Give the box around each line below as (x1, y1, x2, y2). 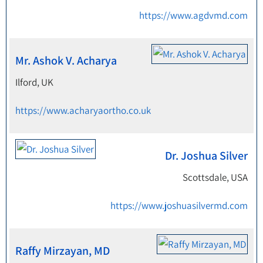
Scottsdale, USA (183, 171, 248, 184)
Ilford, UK (15, 76, 53, 89)
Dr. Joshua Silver (165, 148, 248, 163)
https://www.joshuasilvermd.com (110, 199, 248, 212)
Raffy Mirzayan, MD (15, 243, 110, 258)
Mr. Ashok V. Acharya (15, 53, 117, 68)
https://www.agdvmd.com (139, 9, 248, 22)
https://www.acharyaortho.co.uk (15, 104, 151, 117)
